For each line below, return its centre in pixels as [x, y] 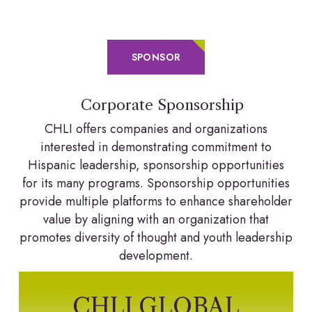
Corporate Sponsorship [156, 105]
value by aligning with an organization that [156, 219]
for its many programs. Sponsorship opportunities [156, 183]
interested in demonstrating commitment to [156, 147]
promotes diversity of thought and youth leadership [156, 237]
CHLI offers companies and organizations [156, 129]
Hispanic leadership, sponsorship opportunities [156, 165]
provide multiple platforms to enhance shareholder [156, 201]
